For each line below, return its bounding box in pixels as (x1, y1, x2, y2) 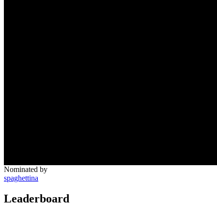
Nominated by (4, 165, 47, 173)
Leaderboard (4, 192, 69, 205)
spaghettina (4, 173, 38, 182)
